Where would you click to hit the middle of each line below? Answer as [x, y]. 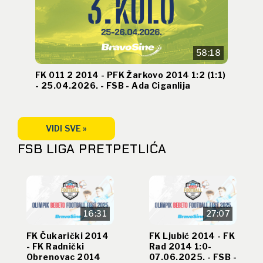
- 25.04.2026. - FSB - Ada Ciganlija [113, 86]
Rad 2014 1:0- [181, 246]
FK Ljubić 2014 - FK [192, 235]
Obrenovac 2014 [64, 257]
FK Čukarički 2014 [68, 235]
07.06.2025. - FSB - [193, 257]
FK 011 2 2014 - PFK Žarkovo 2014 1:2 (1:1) [131, 75]
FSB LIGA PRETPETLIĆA [92, 149]
